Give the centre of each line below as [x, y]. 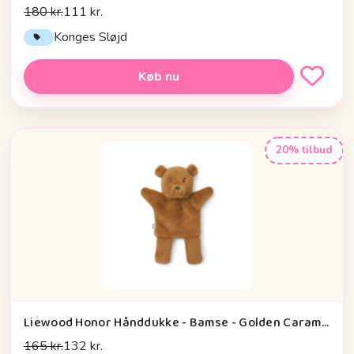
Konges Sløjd [91, 38]
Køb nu [159, 76]
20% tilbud [304, 150]
